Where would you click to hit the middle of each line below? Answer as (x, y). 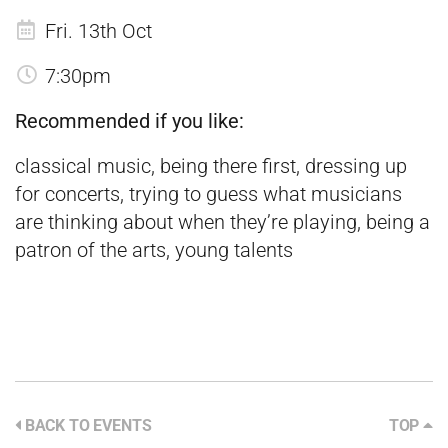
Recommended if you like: (129, 120)
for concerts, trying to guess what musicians (208, 193)
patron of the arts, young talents (154, 249)
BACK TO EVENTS (88, 425)
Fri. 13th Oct (98, 30)
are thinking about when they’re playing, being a (222, 221)
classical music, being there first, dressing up (211, 165)
